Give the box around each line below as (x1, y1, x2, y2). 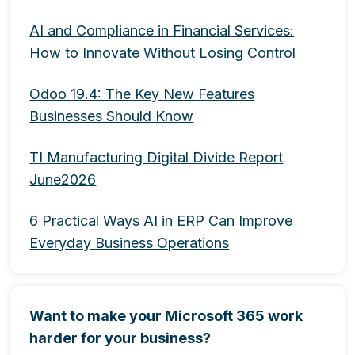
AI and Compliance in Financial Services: (29, 22, 295, 39)
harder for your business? (29, 330, 215, 346)
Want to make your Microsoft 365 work (29, 307, 303, 324)
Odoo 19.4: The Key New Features (29, 86, 255, 102)
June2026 (29, 171, 97, 188)
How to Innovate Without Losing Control (29, 44, 296, 61)
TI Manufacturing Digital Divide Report (29, 149, 284, 166)
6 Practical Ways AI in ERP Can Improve (29, 212, 293, 229)
